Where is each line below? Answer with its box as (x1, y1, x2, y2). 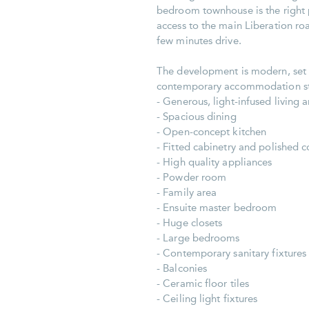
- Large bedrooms (157, 232, 240, 244)
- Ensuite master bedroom (157, 202, 277, 214)
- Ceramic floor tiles (157, 278, 250, 290)
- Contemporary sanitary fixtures (157, 248, 307, 259)
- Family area (157, 187, 217, 199)
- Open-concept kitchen (157, 126, 267, 138)
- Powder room (157, 172, 227, 183)
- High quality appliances (157, 157, 272, 168)
